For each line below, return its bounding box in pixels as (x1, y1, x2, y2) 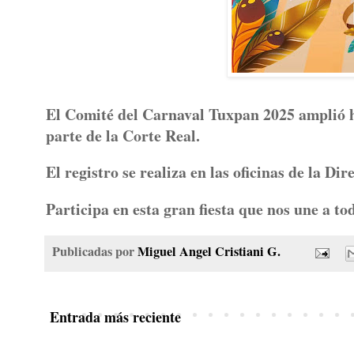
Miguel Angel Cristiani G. (137, 242, 281, 262)
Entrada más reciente (50, 307, 181, 328)
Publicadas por (52, 242, 137, 262)
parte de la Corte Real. (46, 123, 205, 147)
